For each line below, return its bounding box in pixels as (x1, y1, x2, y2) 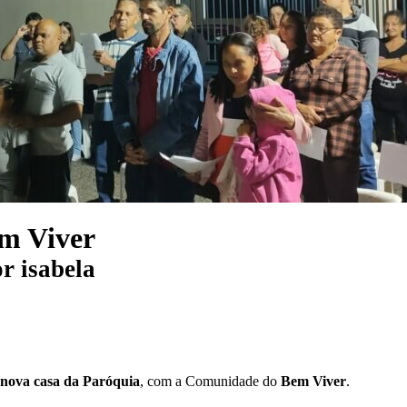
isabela (21, 255, 95, 283)
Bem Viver (281, 372, 346, 389)
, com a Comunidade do (140, 372, 281, 389)
